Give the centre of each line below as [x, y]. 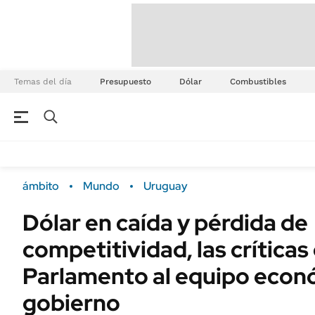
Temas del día [43, 82]
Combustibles [258, 82]
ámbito [41, 186]
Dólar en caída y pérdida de [165, 223]
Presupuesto [126, 82]
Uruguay [166, 186]
